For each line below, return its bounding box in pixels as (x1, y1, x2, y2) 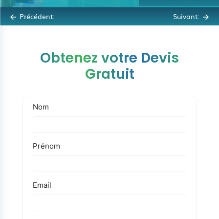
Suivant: (173, 11, 199, 21)
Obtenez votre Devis (40, 48, 179, 67)
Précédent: (20, 11, 55, 21)
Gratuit (85, 65, 134, 84)
